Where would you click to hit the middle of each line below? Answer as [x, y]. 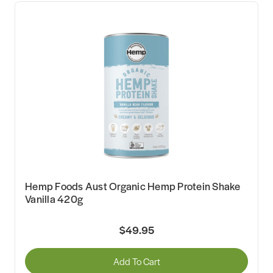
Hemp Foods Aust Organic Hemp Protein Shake [133, 186]
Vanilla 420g [54, 199]
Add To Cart [136, 261]
